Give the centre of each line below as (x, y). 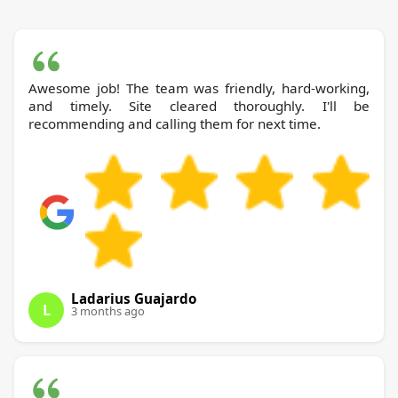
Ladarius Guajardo (134, 298)
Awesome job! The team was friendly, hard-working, (199, 88)
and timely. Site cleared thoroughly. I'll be (199, 105)
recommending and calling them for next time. (175, 123)
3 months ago (108, 310)
